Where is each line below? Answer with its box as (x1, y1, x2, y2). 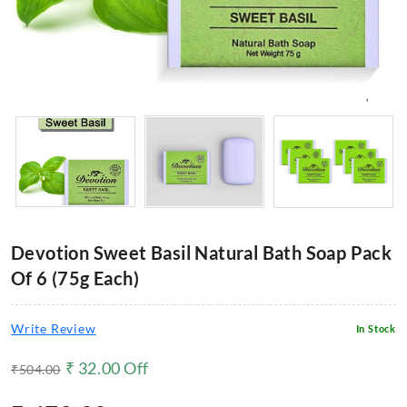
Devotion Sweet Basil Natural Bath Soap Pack (11, 242, 392, 263)
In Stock (355, 323, 396, 334)
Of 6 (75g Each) (11, 267, 139, 289)
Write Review (11, 321, 96, 336)
